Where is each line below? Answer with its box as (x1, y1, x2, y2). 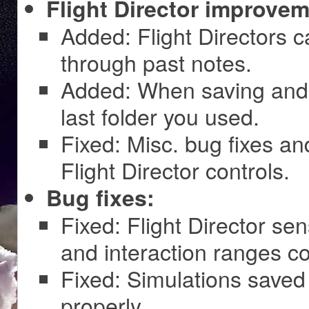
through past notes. (61, 46, 252, 78)
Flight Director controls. (61, 153, 290, 186)
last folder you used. (61, 99, 259, 132)
